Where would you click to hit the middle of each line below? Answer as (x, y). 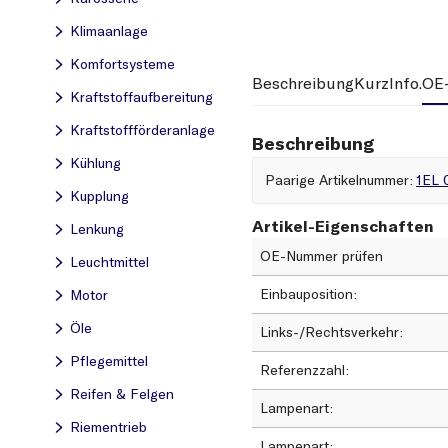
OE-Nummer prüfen (321, 256)
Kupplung (99, 196)
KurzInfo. (388, 83)
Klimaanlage (109, 31)
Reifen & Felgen (122, 394)
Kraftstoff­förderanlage (142, 130)
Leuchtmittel (109, 262)
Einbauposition (308, 294)
